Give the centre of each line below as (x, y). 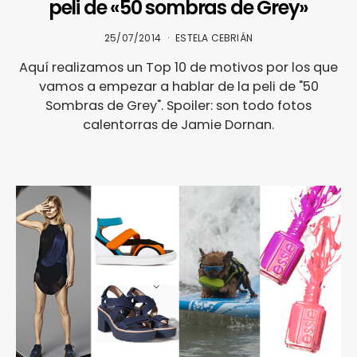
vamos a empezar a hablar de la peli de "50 (178, 87)
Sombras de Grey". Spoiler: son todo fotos (178, 106)
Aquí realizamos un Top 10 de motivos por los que (178, 68)
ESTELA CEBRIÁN (214, 38)
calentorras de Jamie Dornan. (178, 125)
